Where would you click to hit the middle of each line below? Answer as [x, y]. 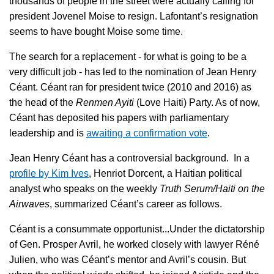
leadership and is [48, 133]
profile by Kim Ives [49, 173]
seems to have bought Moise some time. [96, 31]
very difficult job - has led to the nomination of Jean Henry [133, 72]
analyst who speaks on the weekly [84, 188]
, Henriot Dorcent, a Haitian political [165, 173]
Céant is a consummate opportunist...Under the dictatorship [137, 229]
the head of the [43, 102]
